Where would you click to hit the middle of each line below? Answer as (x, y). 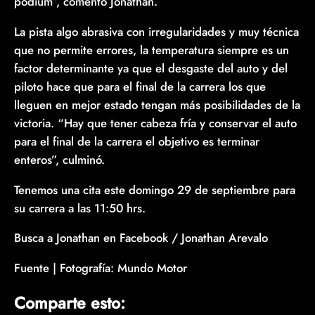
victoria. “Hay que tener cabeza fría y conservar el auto (155, 123)
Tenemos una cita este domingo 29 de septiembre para (155, 189)
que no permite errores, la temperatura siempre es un (152, 50)
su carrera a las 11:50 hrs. (80, 208)
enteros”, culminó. (59, 159)
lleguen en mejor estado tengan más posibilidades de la (157, 104)
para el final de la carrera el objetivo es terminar (137, 141)
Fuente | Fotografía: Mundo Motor (101, 268)
